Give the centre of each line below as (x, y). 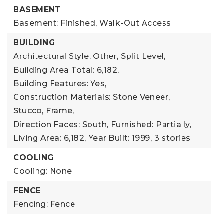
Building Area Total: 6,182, (66, 70)
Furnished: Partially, (151, 124)
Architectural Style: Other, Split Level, (89, 56)
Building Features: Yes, (60, 83)
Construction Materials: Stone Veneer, (92, 97)
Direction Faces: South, (61, 124)
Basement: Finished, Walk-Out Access (92, 23)
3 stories (173, 138)
